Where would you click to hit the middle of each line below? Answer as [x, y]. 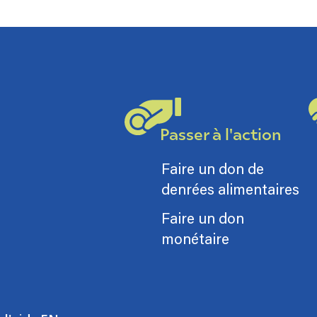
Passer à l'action [221, 133]
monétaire [195, 238]
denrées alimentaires [230, 189]
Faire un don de [213, 168]
